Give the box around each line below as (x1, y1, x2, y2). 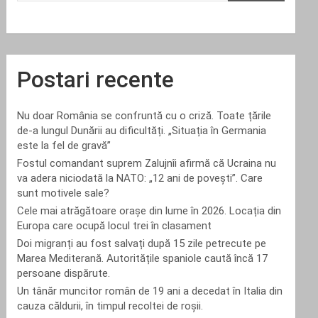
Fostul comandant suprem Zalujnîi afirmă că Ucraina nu (17, 157, 277, 170)
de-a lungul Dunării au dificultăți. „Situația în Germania (17, 124, 267, 137)
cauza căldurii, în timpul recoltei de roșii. (17, 300, 204, 312)
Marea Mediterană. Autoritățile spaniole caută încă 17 (17, 252, 268, 265)
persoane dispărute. (17, 267, 111, 280)
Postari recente (17, 66, 175, 93)
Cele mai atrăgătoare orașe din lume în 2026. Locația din (17, 204, 282, 217)
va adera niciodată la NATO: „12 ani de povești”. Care (17, 172, 263, 185)
